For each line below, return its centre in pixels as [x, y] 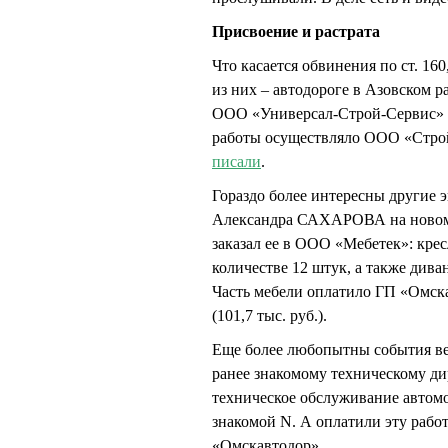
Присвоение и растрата [296, 32]
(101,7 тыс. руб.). [269, 316]
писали [236, 162]
